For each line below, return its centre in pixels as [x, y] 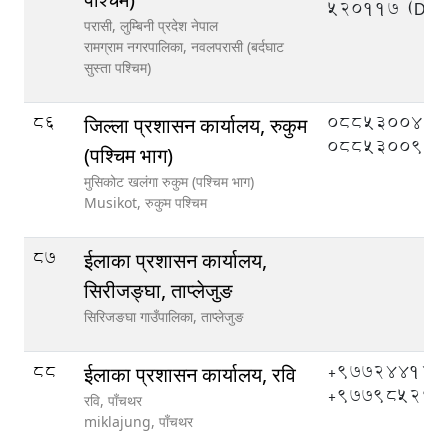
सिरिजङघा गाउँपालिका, [142, 316]
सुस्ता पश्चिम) [117, 67]
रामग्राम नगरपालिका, [137, 46]
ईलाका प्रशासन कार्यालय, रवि [190, 374]
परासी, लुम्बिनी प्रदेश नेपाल [151, 25]
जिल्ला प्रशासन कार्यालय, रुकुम [195, 125]
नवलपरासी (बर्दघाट [237, 46]
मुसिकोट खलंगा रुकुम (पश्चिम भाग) [169, 181]
